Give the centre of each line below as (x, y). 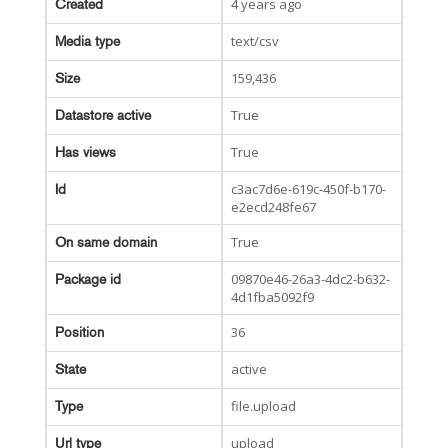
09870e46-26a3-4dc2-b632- (310, 279)
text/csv (255, 41)
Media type (87, 41)
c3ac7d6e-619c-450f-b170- (308, 189)
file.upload (263, 406)
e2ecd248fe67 (273, 207)
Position (79, 332)
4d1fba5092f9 (272, 297)
